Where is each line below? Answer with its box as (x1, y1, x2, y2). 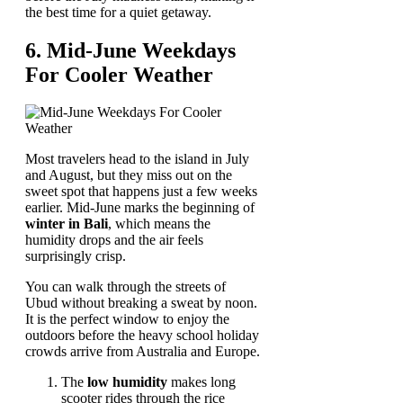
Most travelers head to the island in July (25, 151, 249, 167)
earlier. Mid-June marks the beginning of (25, 200, 255, 216)
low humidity (87, 374, 167, 390)
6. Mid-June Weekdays (25, 38, 236, 62)
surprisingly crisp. (25, 248, 126, 264)
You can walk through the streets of (25, 279, 226, 295)
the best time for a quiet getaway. (25, 4, 211, 20)
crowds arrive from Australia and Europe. (25, 344, 260, 360)
